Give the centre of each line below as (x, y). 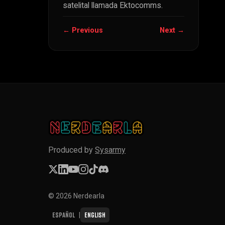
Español (64, 214)
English (95, 214)
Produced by (72, 150)
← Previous (83, 30)
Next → (172, 30)
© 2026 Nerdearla (76, 196)
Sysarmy (110, 150)
